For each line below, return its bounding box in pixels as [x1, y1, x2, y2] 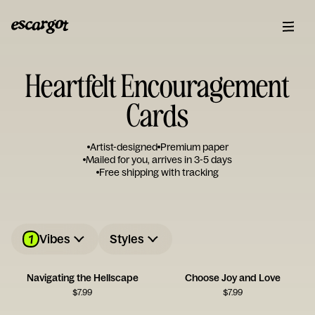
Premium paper [160, 141, 229, 153]
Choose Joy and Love [185, 271, 281, 284]
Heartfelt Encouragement [25, 65, 290, 104]
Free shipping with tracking [99, 166, 219, 179]
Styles [110, 231, 144, 246]
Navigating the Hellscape [26, 271, 139, 284]
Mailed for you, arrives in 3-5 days [86, 153, 232, 166]
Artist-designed [89, 141, 157, 153]
